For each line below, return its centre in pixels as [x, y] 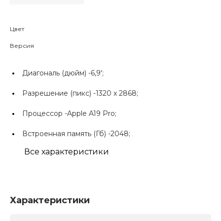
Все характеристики [67, 152]
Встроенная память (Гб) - [66, 134]
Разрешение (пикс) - [59, 93]
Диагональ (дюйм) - [56, 73]
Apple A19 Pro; [92, 113]
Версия [22, 46]
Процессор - [45, 113]
